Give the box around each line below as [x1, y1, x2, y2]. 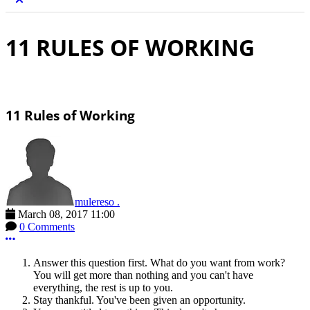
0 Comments [19, 221, 75, 233]
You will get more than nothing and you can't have [33, 269, 253, 282]
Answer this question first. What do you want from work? [33, 257, 285, 269]
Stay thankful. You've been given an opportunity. [33, 294, 246, 307]
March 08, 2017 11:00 [18, 208, 115, 221]
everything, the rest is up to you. [33, 282, 173, 294]
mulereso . [75, 196, 120, 208]
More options [15, 232, 73, 245]
